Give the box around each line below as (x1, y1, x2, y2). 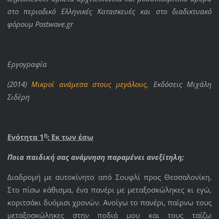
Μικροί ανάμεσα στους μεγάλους (26, 79, 147, 89)
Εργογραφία (7, 59, 47, 69)
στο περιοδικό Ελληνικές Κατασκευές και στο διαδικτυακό (7, 6, 212, 17)
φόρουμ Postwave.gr (7, 19, 73, 29)
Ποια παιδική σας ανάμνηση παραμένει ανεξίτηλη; (7, 152, 184, 162)
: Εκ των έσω (47, 132, 93, 142)
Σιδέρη (7, 92, 30, 102)
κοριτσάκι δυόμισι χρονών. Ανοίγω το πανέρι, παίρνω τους (7, 197, 212, 208)
